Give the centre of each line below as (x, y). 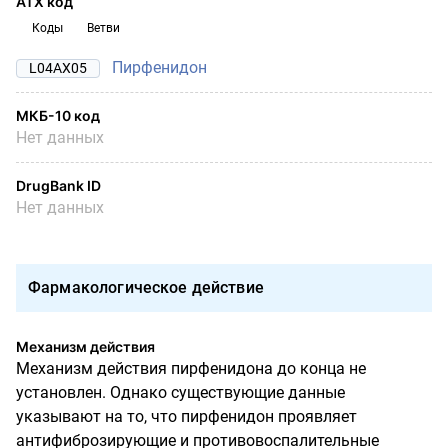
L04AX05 (58, 67)
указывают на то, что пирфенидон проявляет (186, 416)
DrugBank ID (58, 185)
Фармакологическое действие (146, 287)
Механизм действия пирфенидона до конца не (191, 368)
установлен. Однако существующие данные (180, 392)
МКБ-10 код (58, 115)
